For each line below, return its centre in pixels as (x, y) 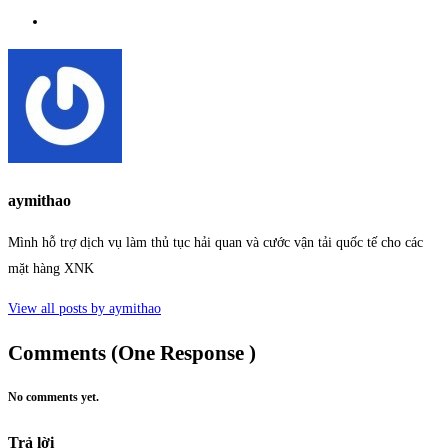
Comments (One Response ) (132, 352)
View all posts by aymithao (84, 309)
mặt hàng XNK (51, 269)
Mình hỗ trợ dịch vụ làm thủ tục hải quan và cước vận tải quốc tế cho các (215, 243)
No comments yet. (53, 398)
